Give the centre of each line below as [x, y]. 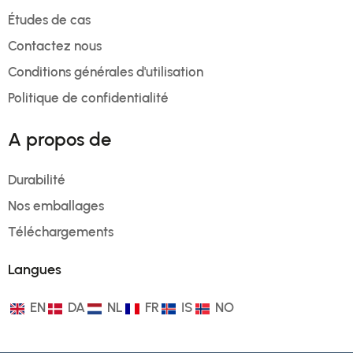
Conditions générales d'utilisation [106, 72]
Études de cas [49, 20]
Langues [35, 270]
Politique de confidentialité [88, 98]
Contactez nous [55, 46]
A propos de [59, 139]
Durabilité [37, 180]
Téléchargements [61, 232]
